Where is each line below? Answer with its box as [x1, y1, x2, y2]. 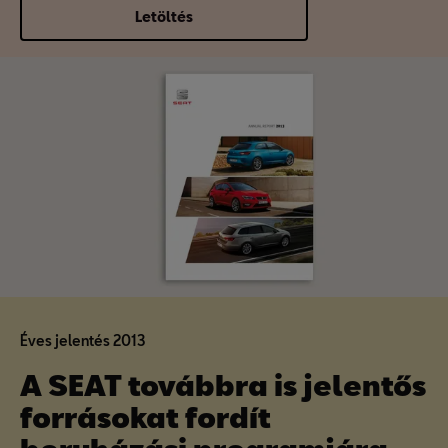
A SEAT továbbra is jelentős [20, 368, 426, 402]
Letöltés [135, 8, 193, 25]
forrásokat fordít [20, 400, 271, 434]
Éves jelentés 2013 [20, 332, 146, 349]
